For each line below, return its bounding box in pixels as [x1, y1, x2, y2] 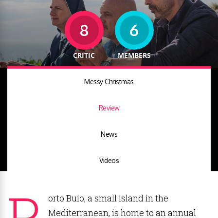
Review [98, 104, 120, 112]
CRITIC [73, 51, 95, 60]
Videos [99, 156, 119, 164]
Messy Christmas [84, 77, 134, 86]
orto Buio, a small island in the [48, 192, 168, 204]
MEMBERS [117, 51, 151, 60]
